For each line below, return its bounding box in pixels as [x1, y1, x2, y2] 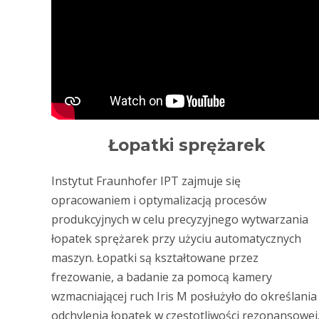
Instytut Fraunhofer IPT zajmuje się [51, 172, 241, 189]
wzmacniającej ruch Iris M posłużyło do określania [51, 288, 317, 304]
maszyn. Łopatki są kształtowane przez [51, 249, 258, 266]
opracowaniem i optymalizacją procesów [51, 192, 266, 208]
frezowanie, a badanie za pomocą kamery [51, 268, 272, 285]
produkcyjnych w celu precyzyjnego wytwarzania [51, 211, 308, 227]
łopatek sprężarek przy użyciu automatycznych [51, 230, 301, 246]
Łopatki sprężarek [108, 135, 265, 155]
